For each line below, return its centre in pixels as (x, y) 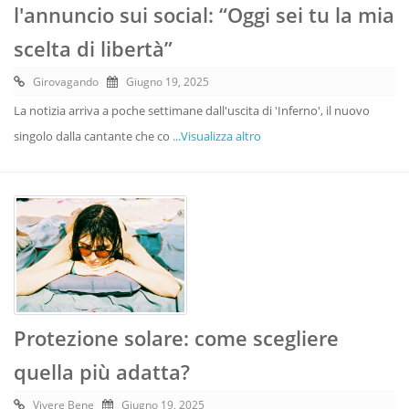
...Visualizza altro (217, 136)
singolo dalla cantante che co (93, 136)
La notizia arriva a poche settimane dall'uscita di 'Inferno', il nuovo (192, 110)
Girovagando (66, 81)
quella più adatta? (102, 371)
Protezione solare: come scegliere (176, 337)
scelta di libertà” (93, 48)
